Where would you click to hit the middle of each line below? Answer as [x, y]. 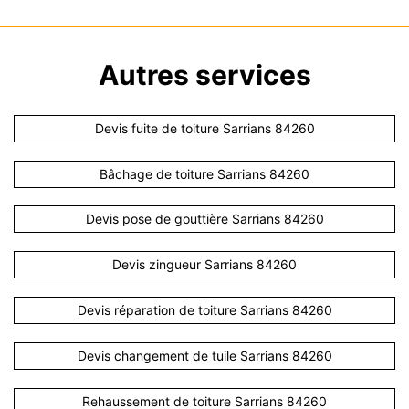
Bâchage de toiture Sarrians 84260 [204, 173]
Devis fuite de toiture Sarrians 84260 [204, 128]
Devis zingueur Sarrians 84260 [204, 265]
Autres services [204, 74]
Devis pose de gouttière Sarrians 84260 [204, 219]
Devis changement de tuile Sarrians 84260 [204, 355]
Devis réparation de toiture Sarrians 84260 [204, 310]
